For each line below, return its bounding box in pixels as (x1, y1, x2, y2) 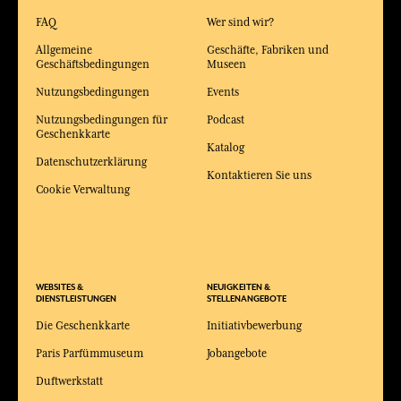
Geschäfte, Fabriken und (207, 44, 329, 56)
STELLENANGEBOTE (207, 294, 287, 304)
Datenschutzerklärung (36, 156, 147, 168)
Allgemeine (36, 44, 92, 56)
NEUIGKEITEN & (207, 282, 271, 293)
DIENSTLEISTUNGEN (36, 294, 116, 304)
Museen (207, 58, 247, 71)
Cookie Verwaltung (36, 183, 130, 196)
